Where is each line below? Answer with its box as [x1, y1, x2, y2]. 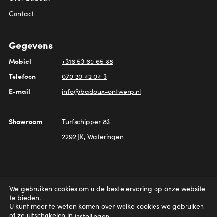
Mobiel [9, 56, 31, 66]
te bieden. [9, 193, 41, 202]
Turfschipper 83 [62, 117, 110, 126]
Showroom [9, 116, 42, 126]
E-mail [9, 86, 30, 96]
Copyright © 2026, [32, 176, 91, 186]
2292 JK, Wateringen [62, 132, 124, 141]
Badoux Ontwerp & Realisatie [91, 176, 183, 186]
